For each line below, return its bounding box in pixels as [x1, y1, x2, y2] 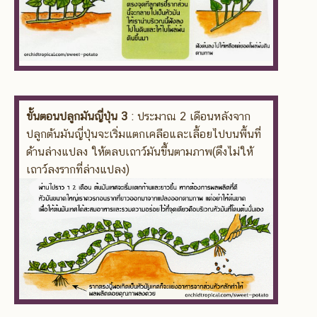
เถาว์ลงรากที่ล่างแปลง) [26, 163, 129, 177]
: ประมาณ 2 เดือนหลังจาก [131, 110, 250, 124]
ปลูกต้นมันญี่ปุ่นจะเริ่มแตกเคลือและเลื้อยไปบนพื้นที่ [26, 127, 261, 142]
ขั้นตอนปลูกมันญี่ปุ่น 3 [26, 110, 131, 124]
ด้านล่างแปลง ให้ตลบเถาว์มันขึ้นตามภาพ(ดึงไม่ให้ [26, 145, 253, 159]
